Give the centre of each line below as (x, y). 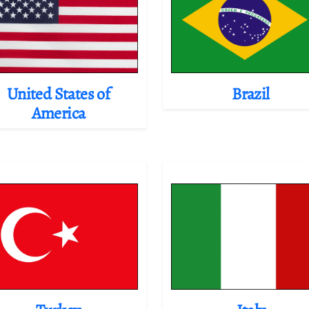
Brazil (251, 93)
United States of (58, 93)
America (58, 113)
